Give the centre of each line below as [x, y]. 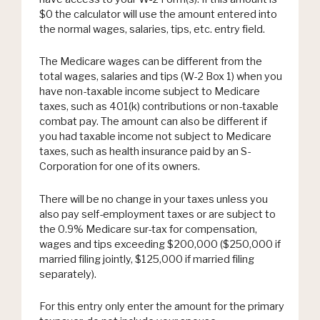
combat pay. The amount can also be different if [153, 122]
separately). [68, 274]
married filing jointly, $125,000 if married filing [147, 259]
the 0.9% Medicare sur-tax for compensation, [148, 229]
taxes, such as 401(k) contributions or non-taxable [159, 107]
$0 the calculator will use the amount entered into [158, 15]
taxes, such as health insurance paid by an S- [145, 152]
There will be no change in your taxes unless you [154, 199]
